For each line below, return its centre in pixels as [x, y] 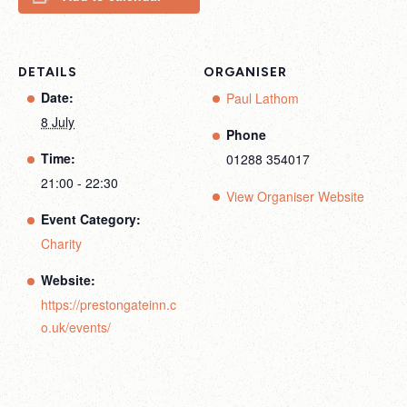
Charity [61, 243]
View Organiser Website [295, 196]
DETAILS [48, 72]
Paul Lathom [263, 98]
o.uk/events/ [76, 327]
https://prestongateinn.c [109, 304]
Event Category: [91, 219]
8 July [58, 122]
